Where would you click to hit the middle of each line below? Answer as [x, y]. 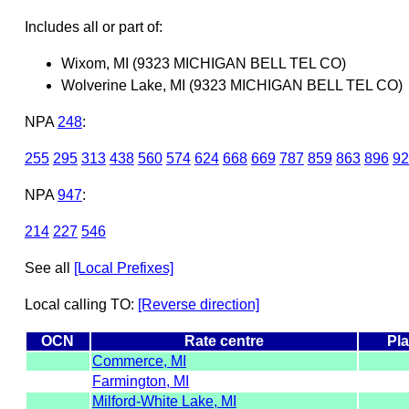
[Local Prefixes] [123, 267]
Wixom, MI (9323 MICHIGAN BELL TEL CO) [203, 63]
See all [49, 267]
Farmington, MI [140, 381]
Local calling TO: [81, 304]
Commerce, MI [139, 361]
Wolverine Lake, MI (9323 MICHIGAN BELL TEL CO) [231, 85]
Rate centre [224, 341]
